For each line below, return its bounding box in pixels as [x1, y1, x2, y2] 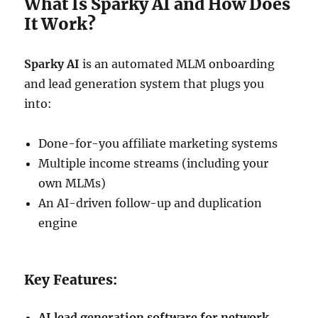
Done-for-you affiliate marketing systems [38, 136, 278, 150]
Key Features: [24, 271, 118, 288]
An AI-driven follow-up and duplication [38, 196, 263, 210]
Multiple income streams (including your [38, 156, 269, 170]
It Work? [24, 13, 97, 34]
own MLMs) [38, 176, 106, 190]
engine [38, 216, 78, 230]
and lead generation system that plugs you [24, 77, 265, 91]
